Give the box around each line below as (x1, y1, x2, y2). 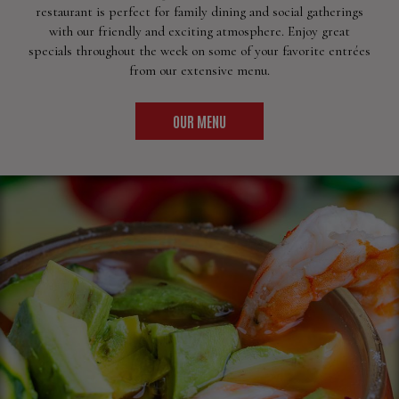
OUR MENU (173, 112, 226, 130)
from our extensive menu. (129, 62, 270, 78)
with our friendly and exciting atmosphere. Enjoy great (49, 23, 350, 39)
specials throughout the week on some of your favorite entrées (28, 43, 370, 59)
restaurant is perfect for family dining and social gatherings (36, 4, 363, 20)
